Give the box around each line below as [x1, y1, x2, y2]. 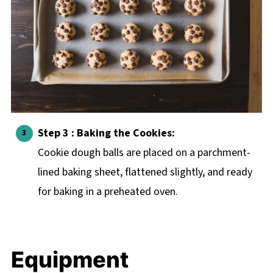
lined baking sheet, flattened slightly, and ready [37, 164, 252, 180]
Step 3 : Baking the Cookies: [37, 125, 175, 141]
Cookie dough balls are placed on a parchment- [37, 144, 250, 160]
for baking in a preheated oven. [37, 183, 178, 199]
